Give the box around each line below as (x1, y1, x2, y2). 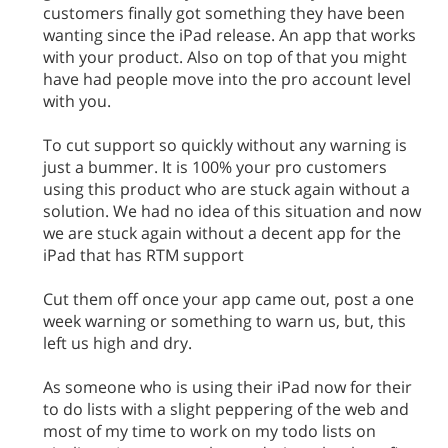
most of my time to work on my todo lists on (43, 420, 376, 442)
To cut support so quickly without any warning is (43, 134, 407, 156)
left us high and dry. (43, 332, 192, 354)
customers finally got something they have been (43, 2, 405, 24)
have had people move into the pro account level (43, 68, 411, 90)
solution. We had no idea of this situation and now (43, 200, 421, 222)
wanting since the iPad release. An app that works (43, 24, 416, 46)
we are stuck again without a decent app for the (43, 222, 401, 244)
